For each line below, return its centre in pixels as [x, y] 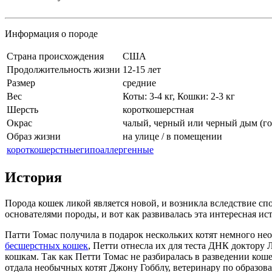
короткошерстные [43, 149]
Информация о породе [51, 33]
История [33, 177]
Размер [21, 83]
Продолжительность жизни [63, 69]
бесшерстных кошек [46, 245]
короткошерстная [158, 109]
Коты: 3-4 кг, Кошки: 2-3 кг [179, 96]
